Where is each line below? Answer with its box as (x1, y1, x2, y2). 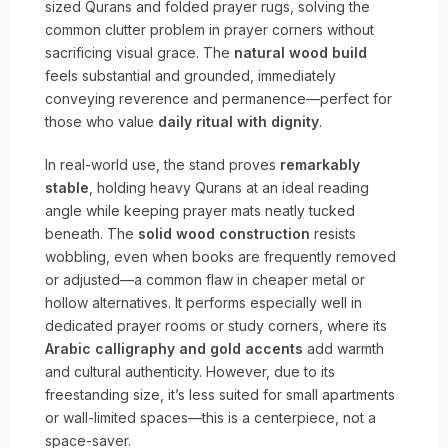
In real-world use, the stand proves (45, 156, 281, 174)
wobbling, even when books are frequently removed (45, 248, 397, 266)
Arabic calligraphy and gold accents (45, 340, 304, 358)
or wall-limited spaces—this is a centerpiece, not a (45, 409, 377, 427)
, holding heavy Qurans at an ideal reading (89, 179, 370, 197)
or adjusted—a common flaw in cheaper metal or (45, 271, 366, 289)
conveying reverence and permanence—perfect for (45, 90, 393, 108)
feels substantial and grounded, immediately (45, 67, 337, 85)
